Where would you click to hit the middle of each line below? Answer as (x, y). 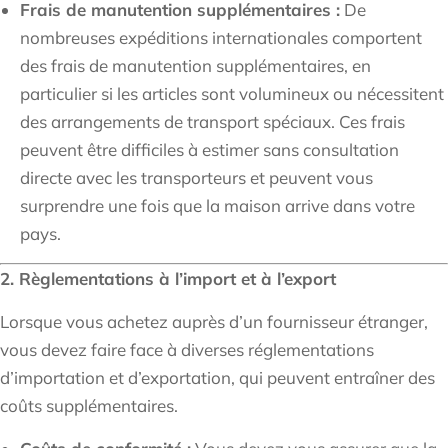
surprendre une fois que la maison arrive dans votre (217, 206)
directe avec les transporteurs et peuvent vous (196, 178)
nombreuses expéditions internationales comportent (221, 38)
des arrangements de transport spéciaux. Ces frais (212, 122)
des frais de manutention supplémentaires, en (195, 66)
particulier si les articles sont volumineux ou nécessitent (232, 94)
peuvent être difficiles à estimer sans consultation (209, 150)
